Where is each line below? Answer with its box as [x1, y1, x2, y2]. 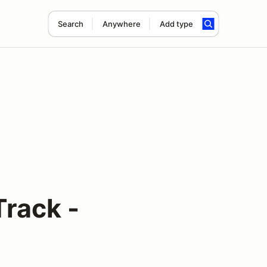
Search [57, 19, 83, 29]
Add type [159, 19, 193, 29]
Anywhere [102, 19, 141, 29]
